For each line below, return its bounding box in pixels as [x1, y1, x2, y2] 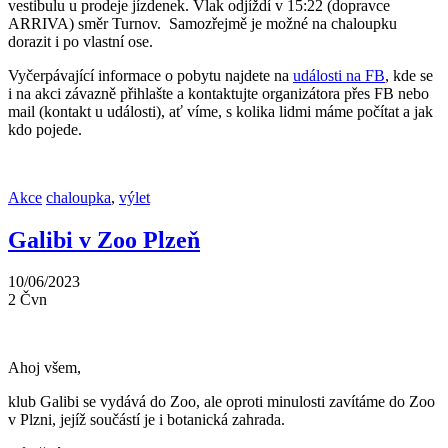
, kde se [385, 66, 433, 84]
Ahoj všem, [8, 359, 81, 377]
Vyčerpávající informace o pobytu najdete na [8, 66, 293, 84]
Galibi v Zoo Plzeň [8, 226, 200, 253]
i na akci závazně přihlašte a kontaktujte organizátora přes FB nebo [8, 84, 429, 102]
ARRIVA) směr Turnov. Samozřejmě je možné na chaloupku [8, 14, 397, 32]
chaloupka [46, 188, 111, 206]
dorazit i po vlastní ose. [8, 32, 153, 50]
